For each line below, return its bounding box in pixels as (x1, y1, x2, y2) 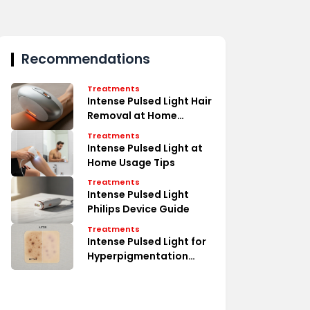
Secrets (87, 123, 127, 137)
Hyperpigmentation (87, 248, 188, 263)
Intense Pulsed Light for (87, 234, 206, 248)
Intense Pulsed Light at (87, 140, 203, 155)
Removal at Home (87, 109, 177, 122)
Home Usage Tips (87, 155, 175, 170)
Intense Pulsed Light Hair (87, 94, 212, 108)
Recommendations (21, 50, 150, 69)
